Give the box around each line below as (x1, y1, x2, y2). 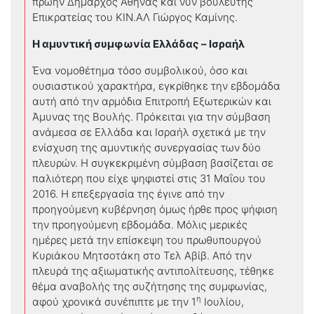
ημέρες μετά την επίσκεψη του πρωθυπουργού (32, 233, 261, 247)
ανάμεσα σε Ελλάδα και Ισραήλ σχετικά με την (32, 125, 266, 139)
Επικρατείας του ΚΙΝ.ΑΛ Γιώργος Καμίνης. (32, 10, 238, 24)
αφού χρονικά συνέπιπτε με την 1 (32, 294, 196, 308)
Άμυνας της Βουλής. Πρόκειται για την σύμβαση (32, 109, 271, 123)
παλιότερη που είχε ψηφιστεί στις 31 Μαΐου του (32, 171, 266, 185)
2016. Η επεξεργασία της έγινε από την (32, 186, 224, 200)
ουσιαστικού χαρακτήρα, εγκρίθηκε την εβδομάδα (32, 78, 280, 93)
